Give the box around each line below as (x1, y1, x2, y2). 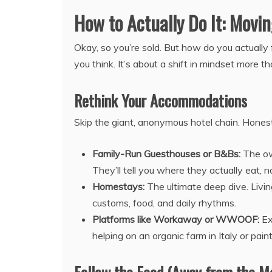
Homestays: (92, 180, 144, 193)
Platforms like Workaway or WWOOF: (92, 213, 259, 226)
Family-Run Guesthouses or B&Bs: (92, 148, 240, 160)
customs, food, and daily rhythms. (92, 197, 236, 209)
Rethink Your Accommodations (74, 89, 247, 113)
